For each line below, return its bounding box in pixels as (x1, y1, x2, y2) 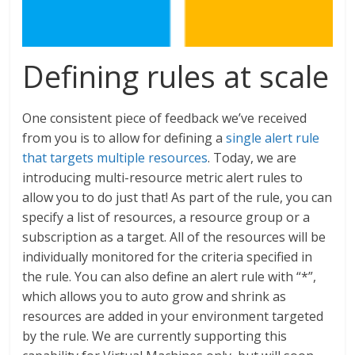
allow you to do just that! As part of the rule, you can (22, 188, 333, 206)
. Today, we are (208, 148, 297, 166)
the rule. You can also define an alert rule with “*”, (22, 267, 317, 285)
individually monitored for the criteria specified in (22, 247, 313, 265)
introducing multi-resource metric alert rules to (22, 168, 303, 186)
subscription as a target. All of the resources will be (22, 227, 326, 246)
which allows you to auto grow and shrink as (22, 287, 287, 305)
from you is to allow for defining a (22, 128, 227, 147)
